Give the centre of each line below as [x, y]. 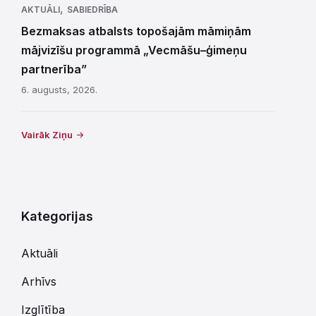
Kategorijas [57, 216]
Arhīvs [39, 281]
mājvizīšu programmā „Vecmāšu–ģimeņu [134, 50]
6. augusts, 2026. [59, 89]
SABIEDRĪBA [92, 9]
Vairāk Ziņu [47, 134]
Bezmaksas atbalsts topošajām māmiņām [136, 31]
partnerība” [54, 69]
